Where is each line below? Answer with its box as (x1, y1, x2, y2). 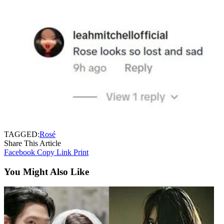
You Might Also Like (4, 166, 89, 177)
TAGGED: (4, 129, 39, 138)
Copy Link (37, 147, 71, 156)
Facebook (4, 147, 35, 156)
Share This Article (4, 138, 61, 147)
